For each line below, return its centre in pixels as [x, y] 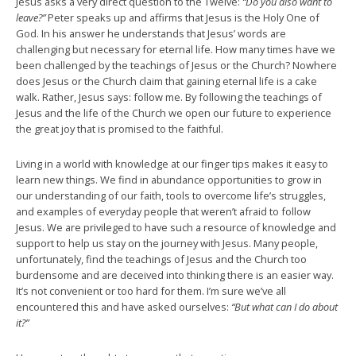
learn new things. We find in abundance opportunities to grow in [169, 180]
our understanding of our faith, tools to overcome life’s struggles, [171, 195]
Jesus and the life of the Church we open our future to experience [174, 113]
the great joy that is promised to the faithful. [120, 129]
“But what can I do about [284, 307]
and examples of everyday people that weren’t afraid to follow [163, 211]
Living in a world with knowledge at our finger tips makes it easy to [172, 164]
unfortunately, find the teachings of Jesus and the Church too [161, 259]
